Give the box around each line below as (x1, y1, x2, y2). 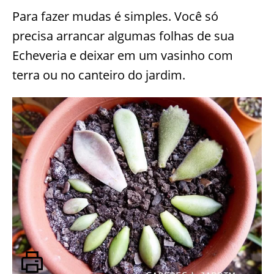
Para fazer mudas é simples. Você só (12, 8, 218, 25)
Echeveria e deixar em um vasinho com (12, 47, 233, 64)
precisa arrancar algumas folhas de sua (12, 28, 234, 45)
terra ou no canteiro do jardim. (12, 67, 185, 84)
